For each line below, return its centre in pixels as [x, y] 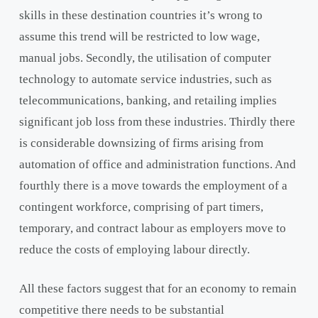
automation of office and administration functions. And [157, 164]
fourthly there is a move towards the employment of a [153, 185]
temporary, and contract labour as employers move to [152, 228]
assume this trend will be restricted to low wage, [139, 36]
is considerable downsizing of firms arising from [141, 143]
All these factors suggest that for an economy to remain [158, 289]
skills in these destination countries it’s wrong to [141, 15]
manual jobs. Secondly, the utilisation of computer [145, 57]
